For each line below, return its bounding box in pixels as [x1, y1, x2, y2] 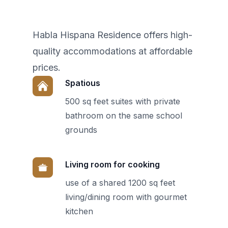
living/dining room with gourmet [65, 192, 187, 202]
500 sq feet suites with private [65, 96, 180, 106]
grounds [65, 125, 97, 135]
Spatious [65, 78, 100, 88]
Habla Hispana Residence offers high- [33, 30, 192, 40]
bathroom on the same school [65, 110, 182, 121]
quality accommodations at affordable [33, 46, 192, 56]
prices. [33, 62, 61, 73]
